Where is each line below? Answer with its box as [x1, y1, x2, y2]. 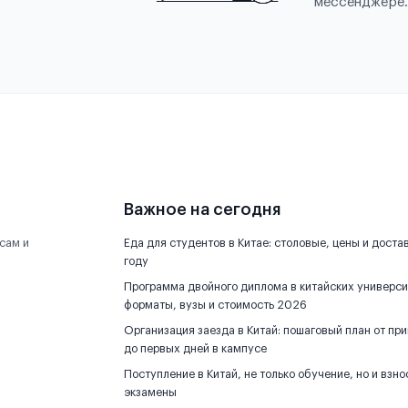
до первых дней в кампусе [124, 343, 267, 354]
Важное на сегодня [124, 201, 280, 218]
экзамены [124, 387, 177, 398]
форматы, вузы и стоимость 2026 [124, 300, 307, 311]
